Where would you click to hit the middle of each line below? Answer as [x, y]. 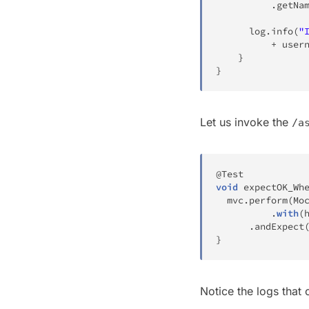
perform [268, 200]
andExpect [279, 226]
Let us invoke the [246, 122]
